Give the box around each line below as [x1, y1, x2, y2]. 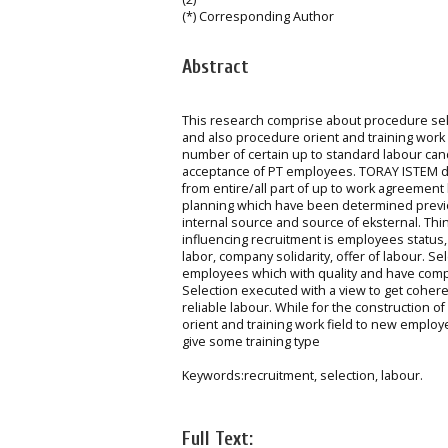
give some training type [182, 333, 320, 351]
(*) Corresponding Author [182, 7, 334, 25]
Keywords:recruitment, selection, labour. [182, 367, 423, 385]
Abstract [182, 55, 249, 78]
